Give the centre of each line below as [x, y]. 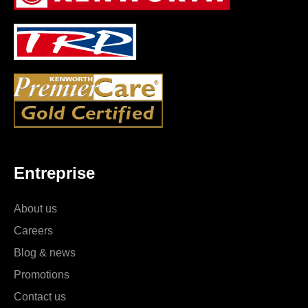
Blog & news [45, 252]
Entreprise [54, 173]
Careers [33, 230]
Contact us [40, 296]
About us [35, 208]
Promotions [42, 274]
